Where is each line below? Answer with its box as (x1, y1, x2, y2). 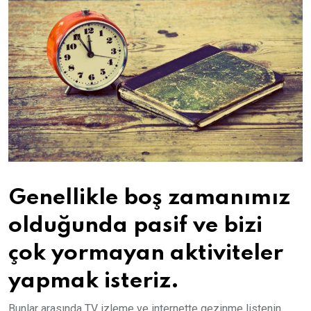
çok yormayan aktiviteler (8, 242, 283, 264)
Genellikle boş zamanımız (8, 187, 290, 209)
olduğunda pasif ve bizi (8, 215, 262, 237)
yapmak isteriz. (8, 270, 179, 292)
